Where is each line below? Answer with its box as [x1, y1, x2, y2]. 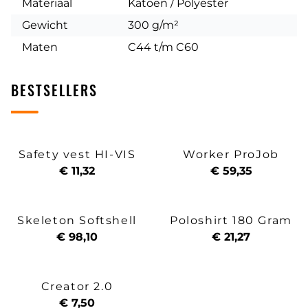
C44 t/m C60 [128, 40, 199, 54]
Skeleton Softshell [17, 213, 137, 227]
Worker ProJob [183, 147, 279, 161]
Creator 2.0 [41, 279, 113, 293]
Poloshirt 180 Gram [170, 213, 292, 227]
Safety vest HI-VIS [18, 147, 136, 161]
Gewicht [22, 18, 68, 32]
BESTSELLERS [11, 79, 98, 100]
